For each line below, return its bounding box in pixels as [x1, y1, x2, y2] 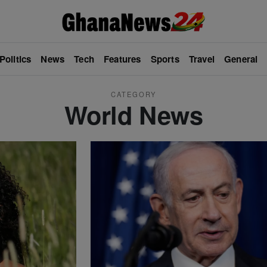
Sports [150, 52, 179, 66]
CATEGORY [110, 89, 157, 99]
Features [104, 52, 141, 66]
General [224, 52, 258, 66]
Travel [188, 52, 215, 66]
